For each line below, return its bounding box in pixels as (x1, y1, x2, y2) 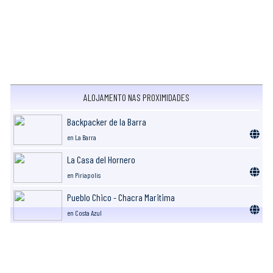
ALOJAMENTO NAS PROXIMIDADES (83, 91, 190, 103)
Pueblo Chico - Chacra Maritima (67, 191, 175, 203)
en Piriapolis (67, 170, 101, 179)
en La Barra (67, 132, 96, 141)
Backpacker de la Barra (67, 115, 146, 127)
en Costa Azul (67, 208, 102, 217)
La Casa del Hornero (67, 153, 135, 165)
